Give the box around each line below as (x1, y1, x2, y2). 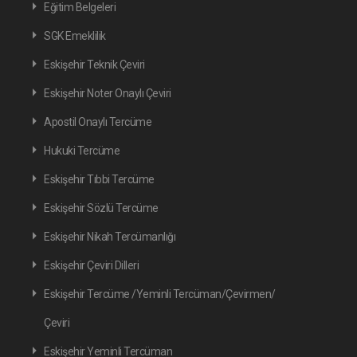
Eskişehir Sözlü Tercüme (44, 202, 159, 214)
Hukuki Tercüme (44, 144, 120, 157)
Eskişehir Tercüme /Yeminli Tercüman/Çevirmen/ (44, 288, 276, 300)
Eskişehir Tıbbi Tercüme (44, 173, 155, 186)
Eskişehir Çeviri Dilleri (44, 259, 139, 272)
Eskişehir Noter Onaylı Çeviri (44, 87, 171, 100)
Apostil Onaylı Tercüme (44, 116, 151, 128)
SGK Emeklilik (44, 29, 106, 42)
